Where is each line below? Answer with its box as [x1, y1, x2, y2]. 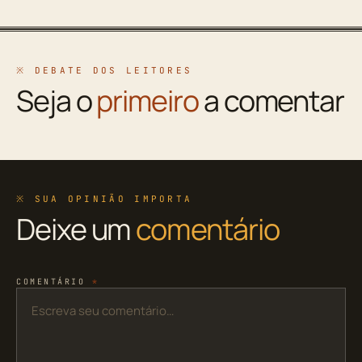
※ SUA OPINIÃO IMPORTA [16, 193, 193, 205]
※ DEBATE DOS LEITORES [16, 65, 193, 77]
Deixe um [16, 209, 137, 250]
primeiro [96, 81, 199, 121]
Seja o [16, 81, 97, 121]
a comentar [198, 81, 345, 121]
